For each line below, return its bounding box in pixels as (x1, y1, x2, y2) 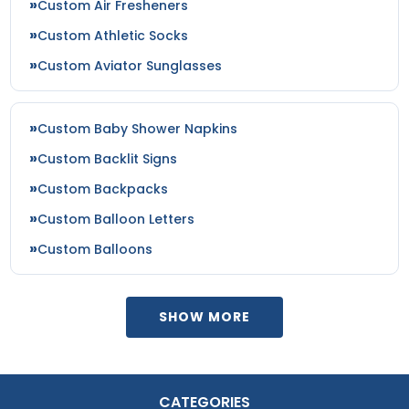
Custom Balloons (37, 239, 153, 258)
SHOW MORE (159, 307, 250, 326)
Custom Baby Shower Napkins (37, 119, 238, 138)
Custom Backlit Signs (37, 149, 178, 168)
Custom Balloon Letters (37, 209, 195, 228)
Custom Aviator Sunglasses (37, 56, 223, 75)
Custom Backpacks (37, 179, 169, 198)
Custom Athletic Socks (37, 26, 189, 45)
